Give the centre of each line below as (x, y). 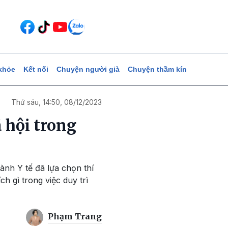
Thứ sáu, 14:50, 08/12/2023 (56, 102)
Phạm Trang (75, 217)
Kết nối (36, 69)
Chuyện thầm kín (157, 69)
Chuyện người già (88, 69)
